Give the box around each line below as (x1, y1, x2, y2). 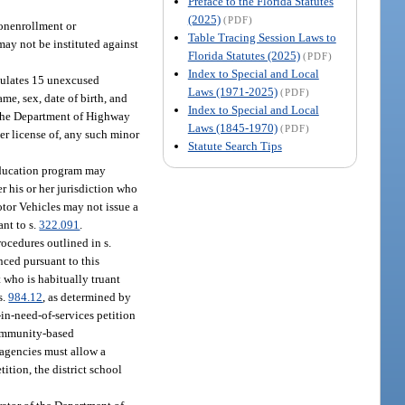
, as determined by (42, 289, 132, 304)
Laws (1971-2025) (187, 84, 278, 99)
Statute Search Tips (187, 138, 282, 153)
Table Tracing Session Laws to (187, 30, 336, 44)
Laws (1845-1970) (187, 120, 278, 135)
